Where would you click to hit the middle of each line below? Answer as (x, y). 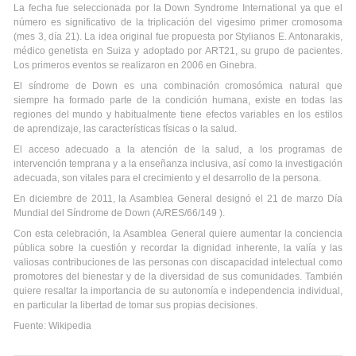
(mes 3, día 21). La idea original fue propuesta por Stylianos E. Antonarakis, (178, 37)
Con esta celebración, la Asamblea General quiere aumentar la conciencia (178, 234)
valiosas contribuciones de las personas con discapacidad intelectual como (178, 262)
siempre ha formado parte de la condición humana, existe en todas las (178, 100)
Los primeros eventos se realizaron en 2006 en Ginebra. (135, 65)
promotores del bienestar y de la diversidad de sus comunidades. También (178, 277)
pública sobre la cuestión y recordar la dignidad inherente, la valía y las (178, 248)
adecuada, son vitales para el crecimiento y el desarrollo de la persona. (167, 178)
